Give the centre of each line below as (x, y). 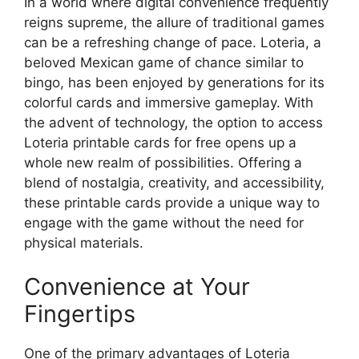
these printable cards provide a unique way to (172, 202)
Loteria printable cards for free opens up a (160, 142)
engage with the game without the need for (164, 222)
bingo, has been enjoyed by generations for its (174, 82)
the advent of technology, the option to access (173, 122)
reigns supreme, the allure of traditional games (174, 22)
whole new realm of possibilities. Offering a (163, 162)
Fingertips (80, 314)
